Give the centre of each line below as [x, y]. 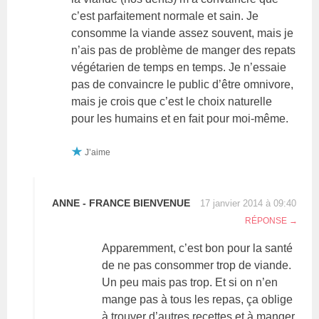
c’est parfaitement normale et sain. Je [165, 16]
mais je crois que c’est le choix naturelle [172, 101]
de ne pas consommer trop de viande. [197, 265]
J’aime [98, 152]
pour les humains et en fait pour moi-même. [180, 118]
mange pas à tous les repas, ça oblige [198, 299]
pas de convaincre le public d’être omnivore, [183, 84]
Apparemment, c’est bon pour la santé [198, 248]
